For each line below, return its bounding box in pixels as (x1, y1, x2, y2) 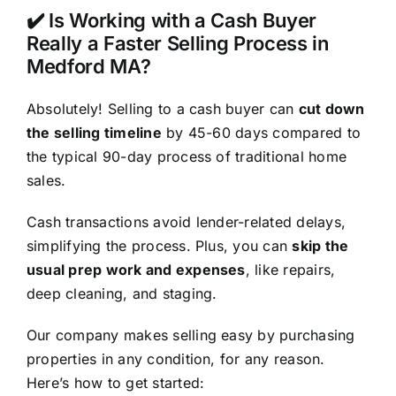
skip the (292, 236, 349, 255)
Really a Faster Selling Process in (26, 31, 329, 55)
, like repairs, (245, 260, 336, 278)
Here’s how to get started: (26, 373, 205, 392)
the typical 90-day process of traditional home (26, 147, 347, 165)
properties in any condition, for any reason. (26, 349, 325, 368)
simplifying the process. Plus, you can (26, 236, 293, 255)
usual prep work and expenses (26, 260, 246, 278)
